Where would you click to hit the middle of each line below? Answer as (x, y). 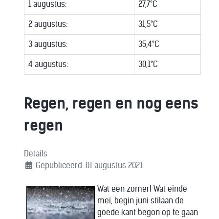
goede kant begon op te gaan (148, 212)
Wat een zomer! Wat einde (142, 189)
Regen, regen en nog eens (111, 103)
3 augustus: (48, 44)
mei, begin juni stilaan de (141, 201)
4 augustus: (48, 64)
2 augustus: (48, 24)
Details (36, 154)
